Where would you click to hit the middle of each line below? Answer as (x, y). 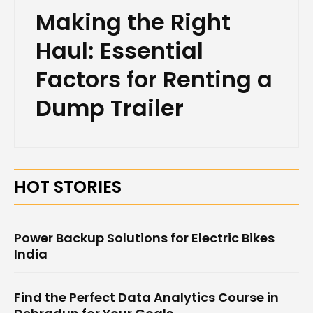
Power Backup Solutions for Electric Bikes (144, 238)
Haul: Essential (119, 51)
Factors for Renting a (154, 80)
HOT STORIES (68, 187)
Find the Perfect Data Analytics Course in (146, 298)
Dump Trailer (110, 108)
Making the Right (133, 22)
